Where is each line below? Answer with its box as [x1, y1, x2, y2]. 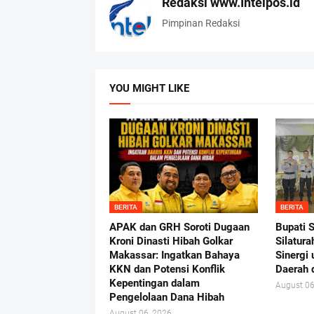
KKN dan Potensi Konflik [109, 263, 225, 276]
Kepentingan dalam [109, 277, 200, 290]
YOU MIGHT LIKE [109, 82, 189, 95]
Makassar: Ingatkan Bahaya [109, 249, 240, 262]
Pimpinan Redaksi [161, 18, 240, 29]
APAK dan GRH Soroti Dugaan [109, 221, 250, 234]
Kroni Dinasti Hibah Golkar [109, 235, 233, 248]
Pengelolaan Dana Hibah [109, 291, 224, 304]
